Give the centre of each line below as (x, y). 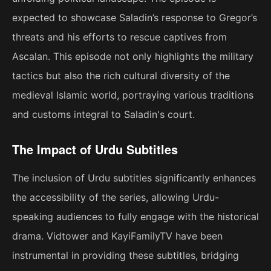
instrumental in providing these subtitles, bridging (126, 255)
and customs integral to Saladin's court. (103, 114)
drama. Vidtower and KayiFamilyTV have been (117, 236)
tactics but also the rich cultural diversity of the (121, 75)
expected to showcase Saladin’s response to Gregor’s (135, 17)
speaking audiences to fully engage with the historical (135, 216)
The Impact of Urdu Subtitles (95, 149)
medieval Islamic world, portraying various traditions (133, 95)
